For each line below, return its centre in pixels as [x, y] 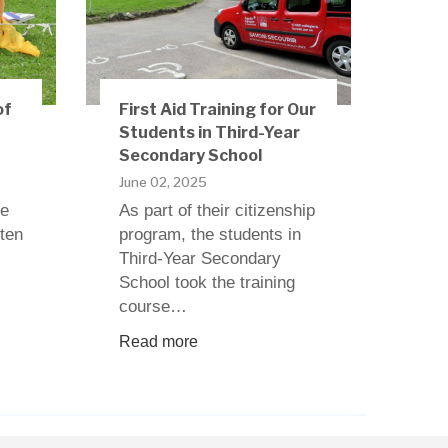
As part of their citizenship [216, 211]
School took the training [206, 283]
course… [152, 307]
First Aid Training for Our [217, 110]
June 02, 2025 [162, 182]
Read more [158, 342]
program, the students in [209, 235]
